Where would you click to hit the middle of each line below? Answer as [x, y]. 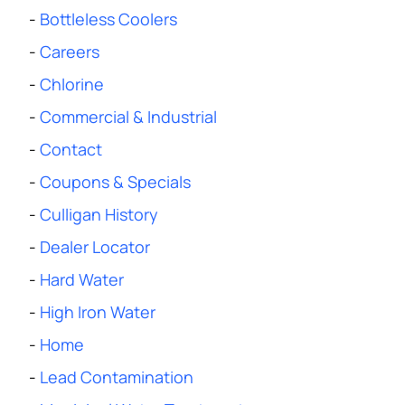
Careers [70, 52]
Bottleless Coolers [108, 19]
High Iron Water [98, 312]
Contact [71, 149]
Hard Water [82, 279]
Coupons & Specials [115, 182]
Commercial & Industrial [128, 117]
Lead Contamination [117, 377]
